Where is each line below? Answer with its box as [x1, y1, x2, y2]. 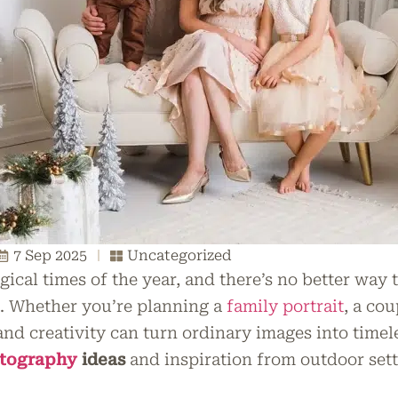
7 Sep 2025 [13, 247, 87, 264]
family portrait [227, 297, 344, 315]
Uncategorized [127, 247, 232, 264]
